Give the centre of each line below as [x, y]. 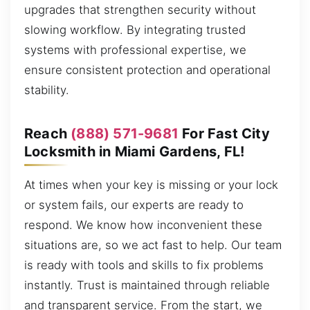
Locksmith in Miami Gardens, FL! [135, 151]
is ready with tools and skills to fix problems [144, 265]
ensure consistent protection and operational [147, 70]
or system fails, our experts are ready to [134, 204]
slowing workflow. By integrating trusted [135, 29]
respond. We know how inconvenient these [143, 225]
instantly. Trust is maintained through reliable [147, 285]
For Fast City [224, 133]
